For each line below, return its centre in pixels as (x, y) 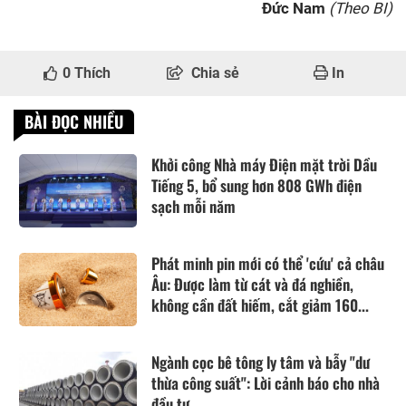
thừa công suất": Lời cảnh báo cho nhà (266, 383)
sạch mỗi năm (193, 206)
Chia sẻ (215, 72)
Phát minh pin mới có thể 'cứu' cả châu (268, 263)
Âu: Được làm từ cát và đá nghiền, (252, 284)
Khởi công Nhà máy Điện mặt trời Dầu (264, 164)
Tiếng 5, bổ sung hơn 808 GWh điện (256, 185)
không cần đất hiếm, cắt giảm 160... (260, 304)
